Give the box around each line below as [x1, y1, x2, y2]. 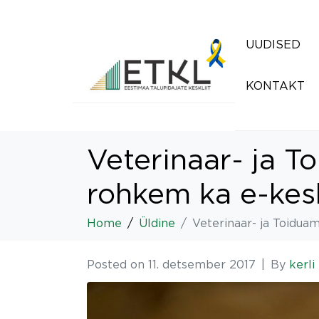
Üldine [139, 216, 175, 229]
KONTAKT [246, 79, 305, 92]
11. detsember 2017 [148, 258, 256, 271]
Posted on [87, 258, 148, 271]
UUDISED [246, 38, 300, 51]
